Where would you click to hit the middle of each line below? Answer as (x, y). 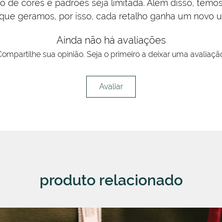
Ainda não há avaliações (111, 40)
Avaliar (111, 86)
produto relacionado (111, 180)
